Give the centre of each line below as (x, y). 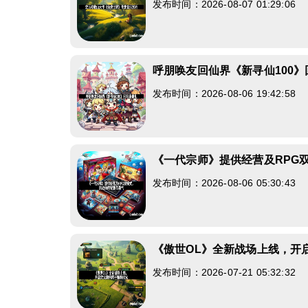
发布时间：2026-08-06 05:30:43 (224, 183)
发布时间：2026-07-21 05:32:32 (224, 272)
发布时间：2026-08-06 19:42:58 (224, 93)
